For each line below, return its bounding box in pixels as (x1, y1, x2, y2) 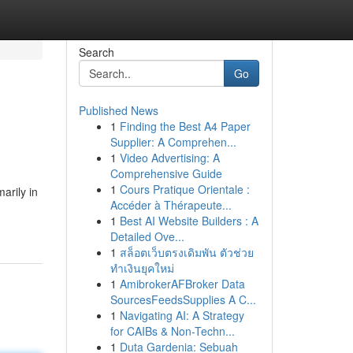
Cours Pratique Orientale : (119, 181, 250, 197)
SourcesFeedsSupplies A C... (110, 292, 256, 307)
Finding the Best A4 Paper (119, 118, 251, 134)
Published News (78, 102, 158, 118)
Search (78, 44, 114, 60)
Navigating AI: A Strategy (119, 307, 244, 323)
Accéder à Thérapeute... (110, 197, 232, 213)
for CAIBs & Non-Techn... (110, 323, 235, 339)
